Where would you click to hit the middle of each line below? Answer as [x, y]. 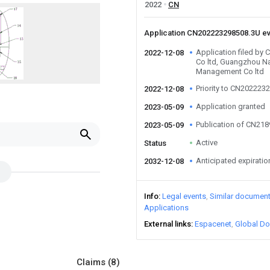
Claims [92, 262]
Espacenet [213, 224]
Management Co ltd [230, 71]
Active [207, 143]
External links [168, 224]
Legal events [184, 196]
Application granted [231, 106]
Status [155, 143]
